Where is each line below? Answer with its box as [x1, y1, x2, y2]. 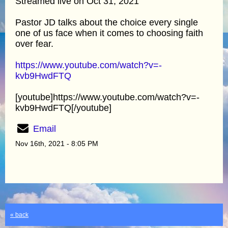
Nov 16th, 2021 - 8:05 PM [15, 139, 98, 148]
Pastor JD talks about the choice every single [15, 17, 198, 27]
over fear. [15, 38, 53, 49]
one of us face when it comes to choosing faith [15, 27, 203, 38]
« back [10, 211, 28, 218]
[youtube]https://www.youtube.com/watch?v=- [15, 92, 199, 102]
